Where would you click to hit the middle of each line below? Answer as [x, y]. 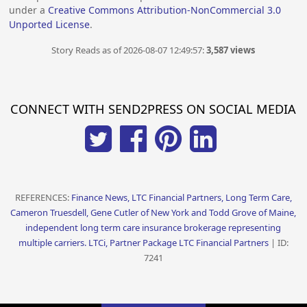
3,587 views [231, 50]
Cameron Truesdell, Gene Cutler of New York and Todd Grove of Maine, [153, 212]
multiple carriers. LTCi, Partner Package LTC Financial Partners [144, 242]
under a [29, 10]
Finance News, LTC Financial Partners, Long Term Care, [181, 197]
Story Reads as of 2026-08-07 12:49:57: [129, 50]
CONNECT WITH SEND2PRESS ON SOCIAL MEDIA [153, 109]
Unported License [50, 25]
